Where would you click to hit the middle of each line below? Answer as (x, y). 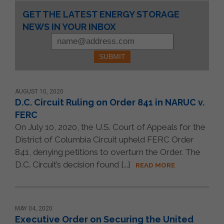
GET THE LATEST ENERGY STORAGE (101, 14)
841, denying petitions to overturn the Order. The (108, 152)
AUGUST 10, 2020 (39, 92)
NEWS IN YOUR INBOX (69, 26)
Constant (129, 12)
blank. (122, 86)
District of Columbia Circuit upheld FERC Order (104, 140)
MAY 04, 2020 (34, 209)
